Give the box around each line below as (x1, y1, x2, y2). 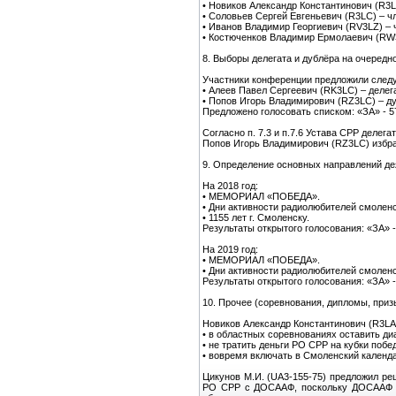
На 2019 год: (202, 243, 258, 255)
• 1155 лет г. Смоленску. (202, 211, 309, 223)
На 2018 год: (202, 179, 258, 191)
